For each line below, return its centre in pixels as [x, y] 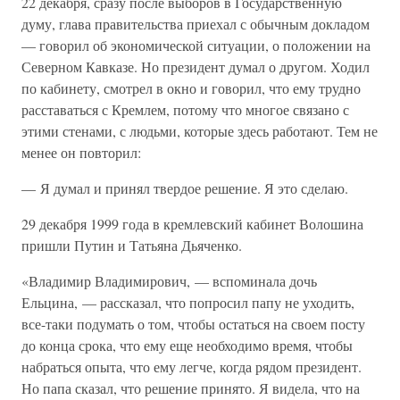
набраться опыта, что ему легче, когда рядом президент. [192, 367]
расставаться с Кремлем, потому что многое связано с [185, 109]
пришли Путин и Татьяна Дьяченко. [132, 245]
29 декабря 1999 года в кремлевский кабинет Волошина [192, 224]
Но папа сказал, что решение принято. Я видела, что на [191, 388]
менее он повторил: [81, 152]
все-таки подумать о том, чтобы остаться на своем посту [193, 324]
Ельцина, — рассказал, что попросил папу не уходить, [188, 302]
